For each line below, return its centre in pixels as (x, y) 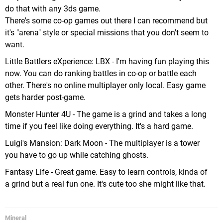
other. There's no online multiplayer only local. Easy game (105, 85)
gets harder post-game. (45, 97)
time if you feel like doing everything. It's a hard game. (99, 126)
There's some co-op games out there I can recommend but (106, 21)
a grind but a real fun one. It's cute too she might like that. (105, 184)
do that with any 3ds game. (53, 9)
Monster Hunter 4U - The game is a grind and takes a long (106, 114)
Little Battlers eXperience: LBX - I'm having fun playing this (107, 61)
